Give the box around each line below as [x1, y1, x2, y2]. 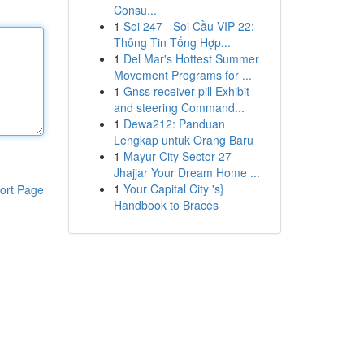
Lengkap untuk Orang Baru [113, 132, 253, 148]
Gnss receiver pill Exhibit [123, 83, 249, 99]
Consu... [113, 2, 157, 18]
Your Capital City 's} [123, 180, 224, 197]
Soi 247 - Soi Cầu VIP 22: [123, 18, 254, 34]
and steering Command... [113, 99, 245, 115]
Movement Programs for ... [113, 67, 252, 83]
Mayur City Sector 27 [123, 148, 232, 164]
